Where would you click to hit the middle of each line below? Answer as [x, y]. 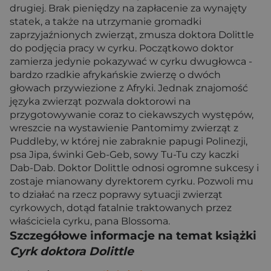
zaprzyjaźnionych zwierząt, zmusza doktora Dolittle [132, 35]
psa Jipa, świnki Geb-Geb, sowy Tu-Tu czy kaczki [124, 155]
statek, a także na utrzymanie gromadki [106, 21]
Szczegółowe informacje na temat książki [133, 236]
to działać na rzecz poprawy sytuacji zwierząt [116, 194]
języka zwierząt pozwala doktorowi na [100, 101]
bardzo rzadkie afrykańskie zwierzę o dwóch [115, 75]
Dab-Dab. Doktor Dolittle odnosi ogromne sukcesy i [134, 168]
